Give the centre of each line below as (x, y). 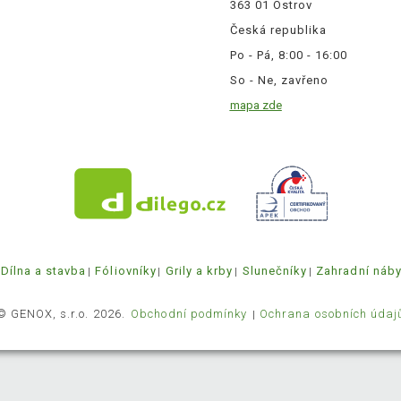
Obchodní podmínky (191, 314)
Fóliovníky (126, 271)
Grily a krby (200, 271)
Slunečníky (275, 271)
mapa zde (256, 106)
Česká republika (278, 30)
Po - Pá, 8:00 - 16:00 (289, 55)
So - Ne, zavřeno (279, 81)
